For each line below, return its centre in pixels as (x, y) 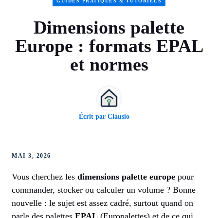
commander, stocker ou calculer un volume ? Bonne (104, 190)
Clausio (118, 117)
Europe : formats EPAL (109, 46)
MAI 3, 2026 (31, 156)
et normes (109, 64)
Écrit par (93, 117)
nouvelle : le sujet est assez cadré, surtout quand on (102, 203)
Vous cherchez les (45, 177)
